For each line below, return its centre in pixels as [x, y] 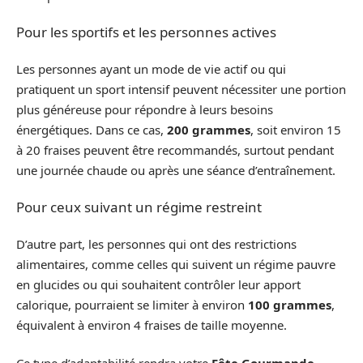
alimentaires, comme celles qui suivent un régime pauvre [176, 264]
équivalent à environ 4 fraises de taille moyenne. [152, 325]
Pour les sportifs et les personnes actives [146, 32]
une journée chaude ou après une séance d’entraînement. [176, 170]
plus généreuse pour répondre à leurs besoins [145, 109]
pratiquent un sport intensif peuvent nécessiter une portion [181, 89]
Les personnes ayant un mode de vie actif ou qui [151, 68]
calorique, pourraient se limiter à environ [132, 304]
